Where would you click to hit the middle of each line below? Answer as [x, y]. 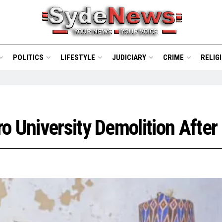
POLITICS [28, 57]
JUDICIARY [129, 57]
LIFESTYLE [78, 57]
